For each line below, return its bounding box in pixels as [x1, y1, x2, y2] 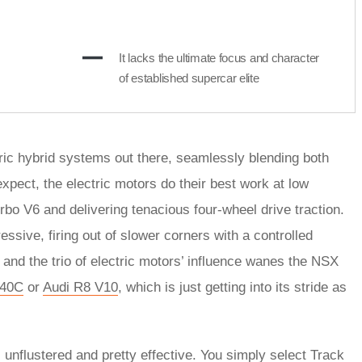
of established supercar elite [119, 71, 259, 86]
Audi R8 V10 [43, 280, 118, 296]
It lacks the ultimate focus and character [119, 51, 319, 65]
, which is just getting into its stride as [118, 280, 347, 296]
